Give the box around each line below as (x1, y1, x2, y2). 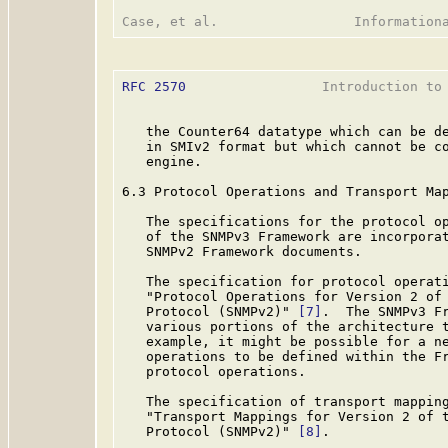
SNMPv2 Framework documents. (122, 244, 362, 259)
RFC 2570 (122, 79, 186, 94)
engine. (122, 154, 202, 169)
